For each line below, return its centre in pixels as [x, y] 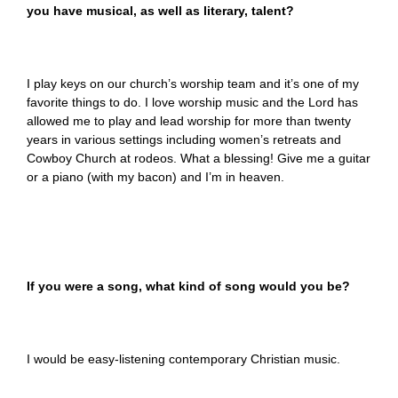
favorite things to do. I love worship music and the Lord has [192, 102]
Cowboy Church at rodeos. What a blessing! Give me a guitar [199, 158]
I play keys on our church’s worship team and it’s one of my [193, 83]
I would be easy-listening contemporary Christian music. [183, 358]
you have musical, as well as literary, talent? [160, 10]
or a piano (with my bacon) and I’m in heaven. [155, 176]
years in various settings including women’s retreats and [184, 139]
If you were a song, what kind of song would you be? [188, 286]
